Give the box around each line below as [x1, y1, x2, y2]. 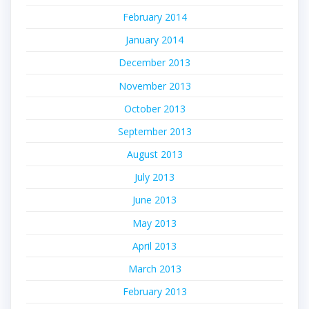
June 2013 [132, 193, 177, 207]
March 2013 [128, 262, 181, 276]
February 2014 [122, 10, 187, 23]
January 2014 [126, 33, 183, 47]
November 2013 [118, 79, 191, 92]
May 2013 [132, 216, 177, 230]
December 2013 [119, 56, 190, 70]
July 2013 [134, 170, 175, 184]
